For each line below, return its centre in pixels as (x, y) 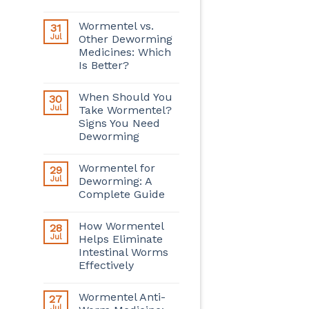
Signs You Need (119, 123)
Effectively (106, 266)
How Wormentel (121, 226)
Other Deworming (125, 39)
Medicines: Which (124, 52)
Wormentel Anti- (122, 297)
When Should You (125, 97)
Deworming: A (115, 181)
